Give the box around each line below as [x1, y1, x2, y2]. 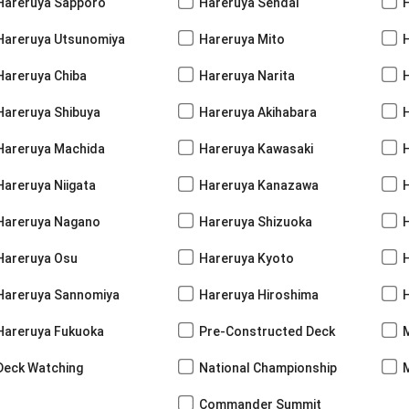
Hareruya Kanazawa [199, 177, 319, 193]
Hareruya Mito [199, 31, 285, 47]
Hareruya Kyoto [199, 250, 294, 266]
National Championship [199, 360, 337, 375]
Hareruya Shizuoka [199, 214, 312, 229]
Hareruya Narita [199, 68, 295, 83]
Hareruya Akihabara [199, 104, 317, 120]
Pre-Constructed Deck [199, 323, 335, 339]
